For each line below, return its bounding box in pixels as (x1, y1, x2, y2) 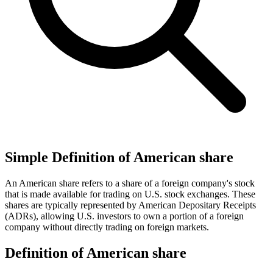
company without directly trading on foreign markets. (5, 221, 209, 232)
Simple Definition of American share (5, 149, 233, 165)
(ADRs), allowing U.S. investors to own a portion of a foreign (5, 210, 244, 221)
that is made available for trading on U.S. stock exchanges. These (5, 188, 255, 199)
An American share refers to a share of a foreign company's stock (5, 177, 255, 188)
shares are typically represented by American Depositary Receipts (5, 199, 256, 210)
